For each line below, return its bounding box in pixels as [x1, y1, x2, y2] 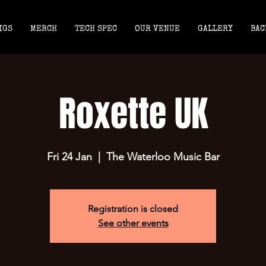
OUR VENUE [135, 25, 180, 33]
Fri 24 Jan [46, 150, 92, 163]
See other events [97, 217, 169, 229]
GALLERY [198, 25, 233, 33]
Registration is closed [88, 203, 178, 214]
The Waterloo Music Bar [106, 150, 220, 163]
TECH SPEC [75, 25, 117, 33]
